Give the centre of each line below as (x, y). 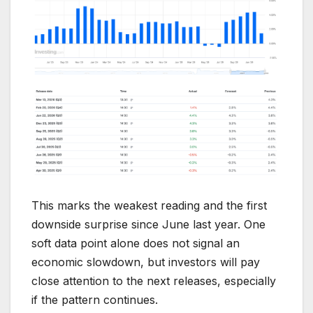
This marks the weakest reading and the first (149, 206)
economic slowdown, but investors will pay (146, 262)
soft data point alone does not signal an (136, 243)
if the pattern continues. (95, 300)
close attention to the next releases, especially (154, 281)
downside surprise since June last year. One (148, 225)
